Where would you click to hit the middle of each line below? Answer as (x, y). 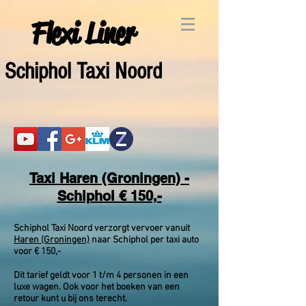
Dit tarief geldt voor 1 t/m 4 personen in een (101, 276)
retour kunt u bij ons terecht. (71, 299)
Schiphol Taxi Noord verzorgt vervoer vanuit (102, 228)
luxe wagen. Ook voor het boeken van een (97, 287)
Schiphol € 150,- (109, 196)
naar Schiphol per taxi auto (144, 240)
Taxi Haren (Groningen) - (109, 178)
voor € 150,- (37, 252)
